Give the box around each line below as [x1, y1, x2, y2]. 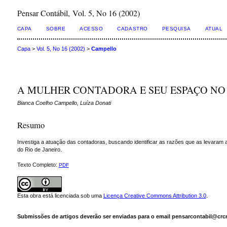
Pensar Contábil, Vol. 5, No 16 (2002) [17, 8, 140, 18]
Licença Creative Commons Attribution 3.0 [103, 192, 206, 199]
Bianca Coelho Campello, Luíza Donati [17, 100, 111, 106]
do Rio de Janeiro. [17, 146, 62, 153]
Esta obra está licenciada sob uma [17, 192, 103, 199]
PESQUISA [162, 26, 191, 31]
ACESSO [80, 26, 103, 31]
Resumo [17, 119, 45, 131]
